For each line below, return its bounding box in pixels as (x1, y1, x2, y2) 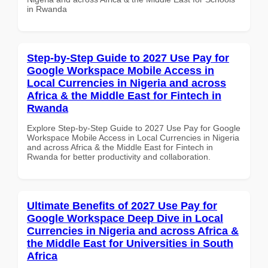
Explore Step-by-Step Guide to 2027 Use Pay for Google (27, 123, 240, 133)
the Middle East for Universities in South (27, 237, 233, 249)
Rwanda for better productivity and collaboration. (27, 151, 211, 162)
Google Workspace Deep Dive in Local (27, 212, 223, 224)
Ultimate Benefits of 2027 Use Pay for (27, 199, 217, 212)
